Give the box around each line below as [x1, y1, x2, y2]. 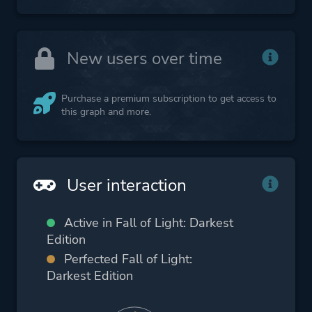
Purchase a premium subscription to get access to [61, 92, 276, 106]
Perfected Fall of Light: [64, 251, 192, 268]
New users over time [63, 47, 222, 70]
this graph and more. [61, 105, 151, 119]
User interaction [63, 174, 187, 197]
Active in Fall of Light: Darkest [64, 214, 233, 232]
